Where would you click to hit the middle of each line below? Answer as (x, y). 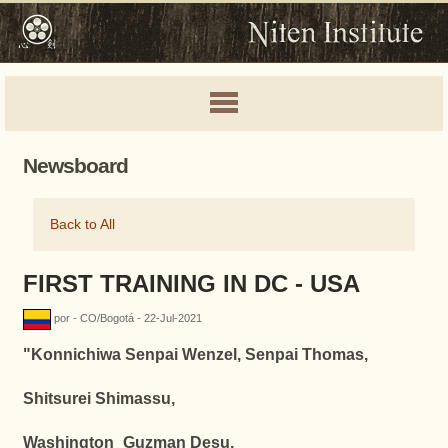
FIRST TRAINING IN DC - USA (191, 283)
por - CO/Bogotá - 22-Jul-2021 (127, 318)
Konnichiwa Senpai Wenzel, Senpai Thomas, (199, 354)
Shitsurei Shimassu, (98, 398)
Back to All (82, 224)
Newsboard (75, 165)
